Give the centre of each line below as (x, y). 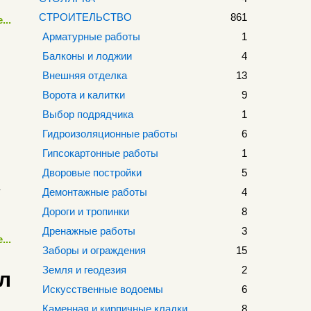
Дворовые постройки (92, 173)
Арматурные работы (91, 36)
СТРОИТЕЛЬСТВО (85, 17)
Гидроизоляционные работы (110, 134)
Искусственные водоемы (103, 289)
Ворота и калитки (84, 95)
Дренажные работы (89, 231)
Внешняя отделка (85, 75)
